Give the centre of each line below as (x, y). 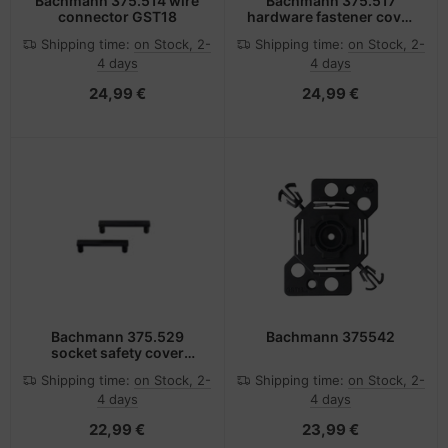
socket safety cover (117, 352)
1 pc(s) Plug (331, 33)
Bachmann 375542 (331, 336)
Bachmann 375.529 (117, 336)
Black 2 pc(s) (117, 368)
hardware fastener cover (330, 17)
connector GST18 (117, 17)
